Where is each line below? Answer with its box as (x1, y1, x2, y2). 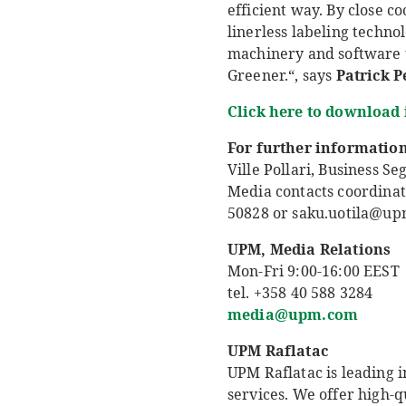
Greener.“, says (227, 65, 336, 86)
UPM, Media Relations (227, 239, 391, 260)
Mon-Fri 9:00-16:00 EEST (227, 261, 400, 282)
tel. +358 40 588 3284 (227, 283, 373, 304)
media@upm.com (227, 304, 359, 325)
